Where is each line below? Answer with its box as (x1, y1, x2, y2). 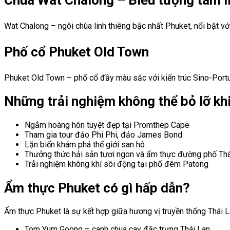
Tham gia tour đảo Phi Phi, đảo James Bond (25, 129, 182, 140)
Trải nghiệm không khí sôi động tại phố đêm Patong (25, 159, 208, 169)
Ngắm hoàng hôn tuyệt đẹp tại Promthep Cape (25, 120, 189, 130)
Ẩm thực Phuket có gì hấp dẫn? (4, 180, 193, 196)
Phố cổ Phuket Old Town (4, 44, 152, 60)
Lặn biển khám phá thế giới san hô (25, 139, 145, 149)
